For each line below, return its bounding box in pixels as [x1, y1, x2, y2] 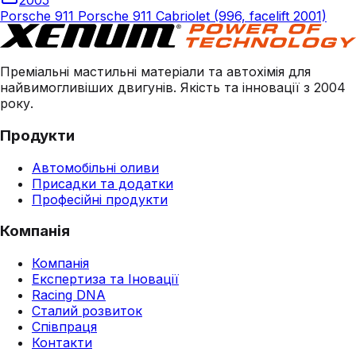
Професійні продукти [32, 191, 168, 207]
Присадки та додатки [32, 175, 173, 192]
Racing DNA [32, 287, 106, 304]
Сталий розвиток [32, 303, 142, 319]
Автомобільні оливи [32, 159, 159, 176]
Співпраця [32, 319, 97, 335]
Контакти [32, 335, 92, 351]
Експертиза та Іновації [32, 271, 179, 288]
